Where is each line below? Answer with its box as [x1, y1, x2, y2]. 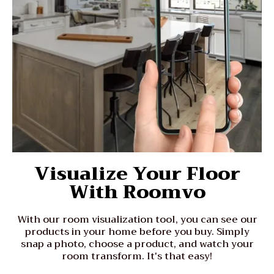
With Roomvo [68, 176, 206, 208]
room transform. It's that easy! [62, 247, 212, 265]
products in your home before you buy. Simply [24, 223, 250, 240]
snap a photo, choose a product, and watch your [20, 235, 254, 253]
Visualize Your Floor [34, 157, 240, 190]
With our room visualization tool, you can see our [17, 210, 257, 228]
